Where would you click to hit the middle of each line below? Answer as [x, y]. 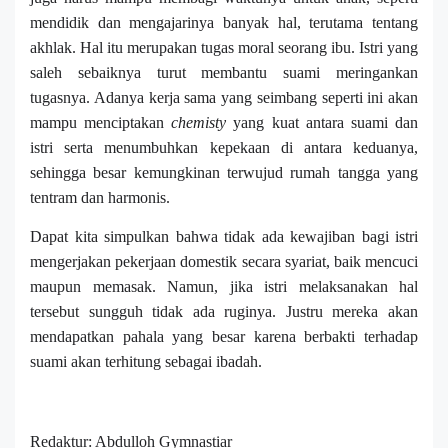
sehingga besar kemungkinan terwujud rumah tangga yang [224, 172]
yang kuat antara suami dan [322, 122]
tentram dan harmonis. [100, 197]
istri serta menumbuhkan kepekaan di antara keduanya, [224, 147]
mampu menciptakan [101, 122]
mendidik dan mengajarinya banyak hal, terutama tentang [224, 22]
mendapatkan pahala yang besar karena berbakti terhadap [224, 336]
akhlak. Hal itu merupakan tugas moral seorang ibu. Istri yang [224, 47]
